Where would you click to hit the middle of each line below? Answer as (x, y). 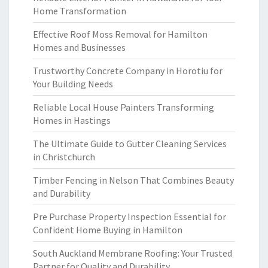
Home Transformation (80, 11)
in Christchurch (64, 157)
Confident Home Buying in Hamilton (108, 230)
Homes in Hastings (72, 120)
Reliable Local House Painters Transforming (124, 107)
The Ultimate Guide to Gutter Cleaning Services (130, 144)
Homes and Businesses (79, 47)
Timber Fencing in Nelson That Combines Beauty (133, 180)
